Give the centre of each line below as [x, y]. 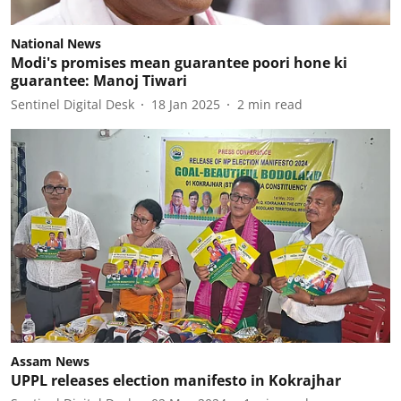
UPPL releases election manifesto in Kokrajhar [176, 380]
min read [275, 104]
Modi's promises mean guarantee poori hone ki [179, 63]
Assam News [50, 361]
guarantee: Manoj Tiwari [99, 81]
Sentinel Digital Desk [73, 104]
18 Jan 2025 [186, 104]
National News [56, 43]
